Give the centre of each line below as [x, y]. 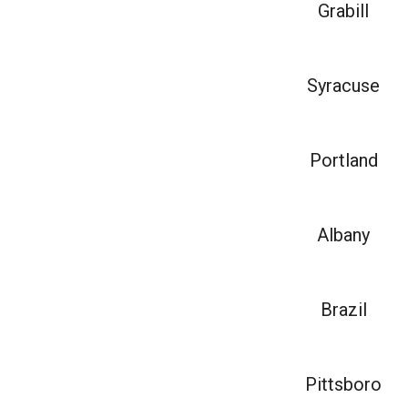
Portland [343, 160]
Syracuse [344, 86]
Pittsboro [344, 384]
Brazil [343, 310]
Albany [344, 235]
